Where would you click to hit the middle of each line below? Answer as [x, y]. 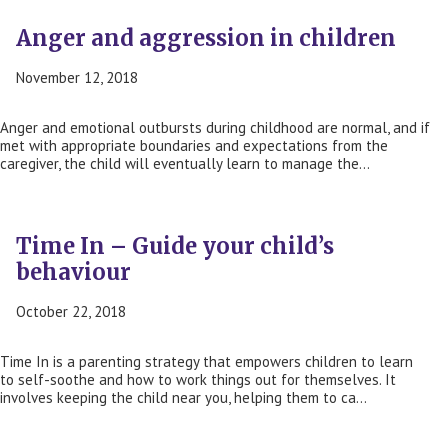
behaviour [73, 272]
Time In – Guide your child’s [175, 246]
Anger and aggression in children [206, 38]
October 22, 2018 [71, 312]
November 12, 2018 [77, 78]
